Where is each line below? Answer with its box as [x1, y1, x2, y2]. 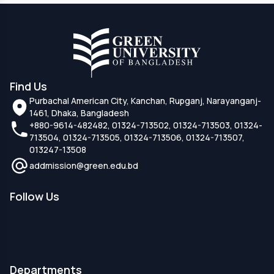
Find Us [10, 78, 47, 94]
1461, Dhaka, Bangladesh [29, 106, 129, 119]
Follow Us [10, 188, 59, 204]
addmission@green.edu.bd [29, 159, 138, 171]
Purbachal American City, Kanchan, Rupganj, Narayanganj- [29, 94, 261, 106]
